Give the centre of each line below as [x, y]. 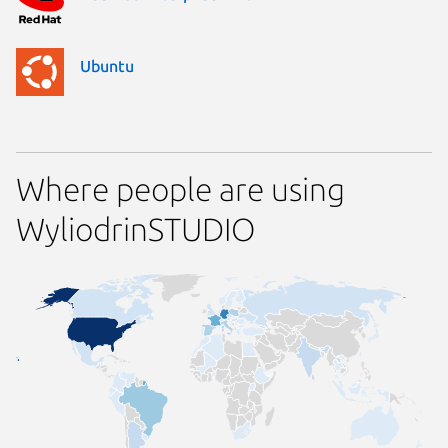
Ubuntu [107, 65]
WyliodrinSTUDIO [135, 228]
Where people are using [180, 188]
